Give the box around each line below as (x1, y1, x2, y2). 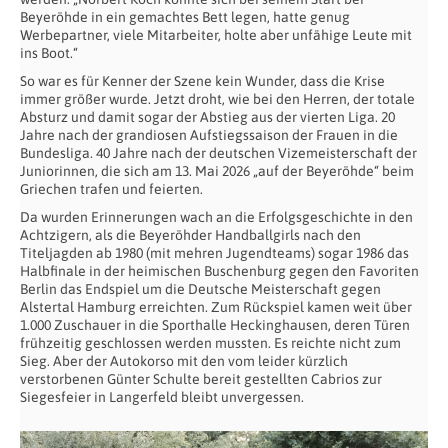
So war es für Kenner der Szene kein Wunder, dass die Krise (20, 72, 385, 89)
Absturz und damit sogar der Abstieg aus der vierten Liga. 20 (20, 108, 395, 125)
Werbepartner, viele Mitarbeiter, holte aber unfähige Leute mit (20, 26, 412, 43)
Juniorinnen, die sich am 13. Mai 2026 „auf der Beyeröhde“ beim (20, 162, 414, 179)
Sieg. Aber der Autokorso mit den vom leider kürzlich (20, 352, 348, 369)
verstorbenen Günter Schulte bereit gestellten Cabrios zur (20, 370, 382, 387)
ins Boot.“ (20, 44, 78, 61)
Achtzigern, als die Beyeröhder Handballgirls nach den (20, 226, 361, 243)
